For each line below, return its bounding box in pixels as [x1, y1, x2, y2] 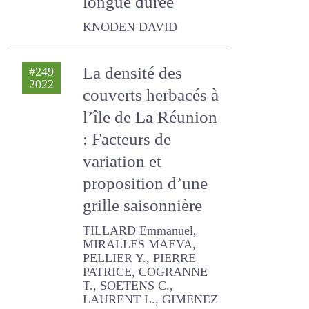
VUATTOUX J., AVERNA [83, 256, 193, 272]
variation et [83, 101, 163, 123]
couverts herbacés [83, 34, 217, 57]
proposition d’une [83, 123, 207, 146]
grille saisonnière [83, 145, 201, 168]
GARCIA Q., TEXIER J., [83, 242, 185, 259]
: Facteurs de [83, 79, 172, 101]
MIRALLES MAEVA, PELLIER [83, 187, 214, 203]
